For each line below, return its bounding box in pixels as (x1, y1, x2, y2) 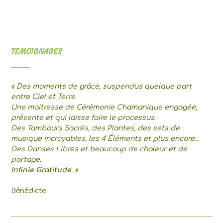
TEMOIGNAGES (11, 47, 62, 57)
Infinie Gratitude (11, 166, 71, 174)
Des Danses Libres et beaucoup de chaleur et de (11, 145, 187, 153)
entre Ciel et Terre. (11, 93, 77, 101)
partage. (11, 156, 41, 164)
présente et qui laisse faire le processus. (11, 114, 156, 122)
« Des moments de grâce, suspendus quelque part (11, 83, 192, 91)
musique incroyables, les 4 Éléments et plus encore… (11, 135, 200, 143)
